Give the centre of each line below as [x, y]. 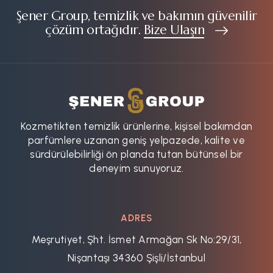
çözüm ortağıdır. [94, 30]
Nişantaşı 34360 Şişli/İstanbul [136, 257]
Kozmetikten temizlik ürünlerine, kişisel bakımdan [136, 126]
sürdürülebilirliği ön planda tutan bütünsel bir [136, 154]
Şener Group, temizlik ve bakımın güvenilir [136, 16]
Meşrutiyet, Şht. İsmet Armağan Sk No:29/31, [136, 239]
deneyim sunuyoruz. [136, 168]
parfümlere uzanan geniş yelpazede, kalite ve [136, 140]
